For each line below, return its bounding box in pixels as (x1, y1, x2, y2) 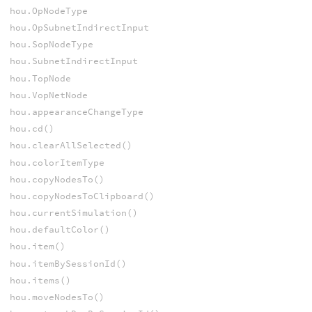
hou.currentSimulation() (9, 207, 138, 219)
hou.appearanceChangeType (9, 105, 143, 118)
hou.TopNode (9, 72, 71, 84)
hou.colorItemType (9, 156, 104, 169)
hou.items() (9, 274, 71, 286)
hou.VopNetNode (9, 88, 88, 101)
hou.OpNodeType (9, 4, 88, 17)
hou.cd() (9, 123, 54, 135)
